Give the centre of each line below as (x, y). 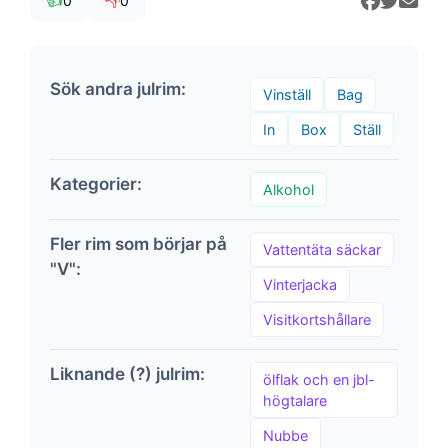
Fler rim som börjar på (138, 244)
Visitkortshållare (317, 320)
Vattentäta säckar (322, 250)
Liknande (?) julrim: (127, 374)
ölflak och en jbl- (319, 380)
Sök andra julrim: (118, 89)
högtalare (295, 401)
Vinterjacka (300, 285)
